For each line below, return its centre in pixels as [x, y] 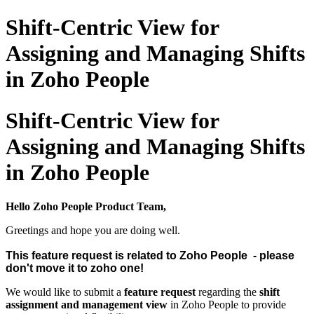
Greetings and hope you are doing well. [93, 231]
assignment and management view [87, 305]
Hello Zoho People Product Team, [86, 207]
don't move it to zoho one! [75, 268]
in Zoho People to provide [227, 305]
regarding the [227, 292]
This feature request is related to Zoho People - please [150, 256]
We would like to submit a [65, 292]
